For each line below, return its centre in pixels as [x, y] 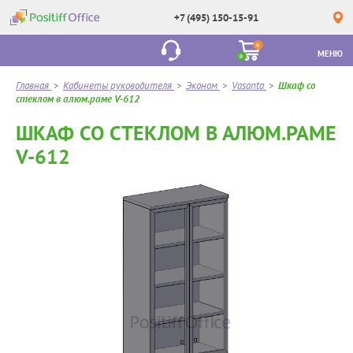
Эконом [202, 85]
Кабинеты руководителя [117, 85]
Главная [32, 85]
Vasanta [248, 85]
